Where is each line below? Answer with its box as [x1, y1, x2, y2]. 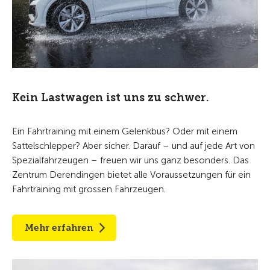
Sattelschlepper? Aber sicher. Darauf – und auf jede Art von [12, 140, 255, 151]
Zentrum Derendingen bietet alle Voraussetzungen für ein [12, 169, 251, 180]
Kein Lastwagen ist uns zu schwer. [12, 90, 209, 104]
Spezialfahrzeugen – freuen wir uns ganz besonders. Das [12, 154, 249, 166]
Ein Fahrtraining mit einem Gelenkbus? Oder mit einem [12, 125, 237, 137]
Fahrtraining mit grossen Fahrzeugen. [12, 183, 166, 195]
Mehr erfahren [25, 222, 93, 233]
